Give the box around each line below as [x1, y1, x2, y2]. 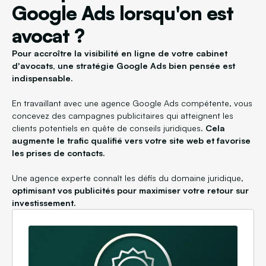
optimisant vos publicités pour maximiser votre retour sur [12, 185, 249, 195]
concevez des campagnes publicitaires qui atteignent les [12, 110, 233, 121]
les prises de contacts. [12, 148, 105, 158]
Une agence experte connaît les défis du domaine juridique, [12, 173, 243, 183]
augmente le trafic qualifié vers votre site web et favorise [12, 135, 251, 145]
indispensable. [12, 73, 73, 83]
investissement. [12, 198, 76, 208]
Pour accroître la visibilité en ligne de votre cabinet [12, 48, 227, 58]
